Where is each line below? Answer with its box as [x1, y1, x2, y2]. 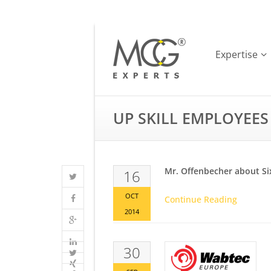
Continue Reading [165, 194, 237, 205]
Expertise [215, 47, 258, 61]
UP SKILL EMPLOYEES [113, 108, 269, 128]
